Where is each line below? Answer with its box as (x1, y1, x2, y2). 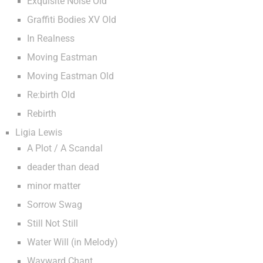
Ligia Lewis (15, 127, 62, 138)
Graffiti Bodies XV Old (27, 15, 116, 25)
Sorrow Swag (27, 200, 82, 210)
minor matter (27, 181, 80, 191)
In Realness (27, 33, 75, 44)
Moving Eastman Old (27, 71, 114, 82)
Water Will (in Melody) (27, 237, 118, 248)
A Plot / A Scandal (27, 143, 103, 154)
